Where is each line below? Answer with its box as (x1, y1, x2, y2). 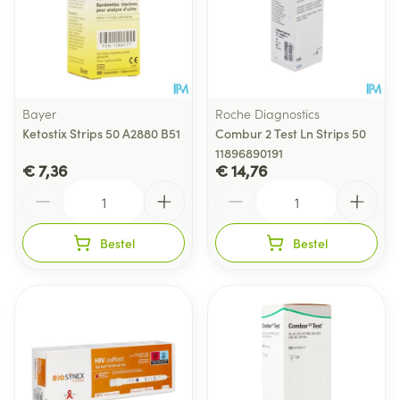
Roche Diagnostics (215, 104, 320, 122)
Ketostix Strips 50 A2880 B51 (22, 124, 180, 142)
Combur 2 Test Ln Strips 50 (215, 124, 366, 142)
